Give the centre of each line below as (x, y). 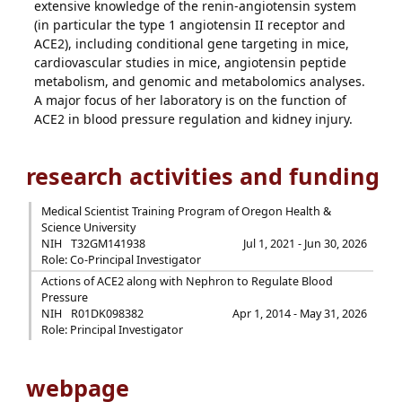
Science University (88, 227)
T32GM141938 (108, 244)
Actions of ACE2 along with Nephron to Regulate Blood (187, 281)
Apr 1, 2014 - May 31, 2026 (300, 314)
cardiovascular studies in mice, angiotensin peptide (191, 62)
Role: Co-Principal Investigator (121, 260)
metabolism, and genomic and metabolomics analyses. (200, 81)
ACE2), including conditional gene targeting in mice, (192, 44)
